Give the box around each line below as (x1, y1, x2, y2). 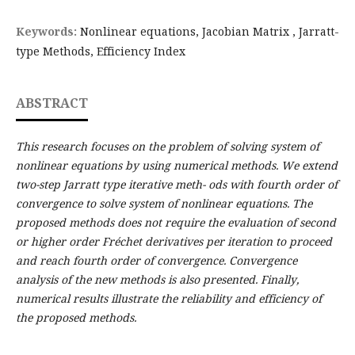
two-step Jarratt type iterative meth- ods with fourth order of (15, 177, 338, 193)
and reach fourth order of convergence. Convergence (15, 253, 297, 269)
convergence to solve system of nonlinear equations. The (15, 196, 312, 212)
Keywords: (15, 24, 80, 40)
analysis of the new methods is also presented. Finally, (15, 272, 299, 288)
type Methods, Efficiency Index (15, 44, 185, 59)
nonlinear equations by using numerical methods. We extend (15, 158, 338, 174)
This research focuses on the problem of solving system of (15, 139, 319, 155)
